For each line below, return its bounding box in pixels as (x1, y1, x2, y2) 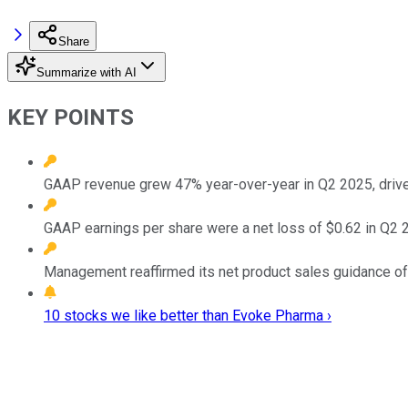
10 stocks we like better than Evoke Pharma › (44, 306, 331, 324)
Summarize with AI (36, 65, 137, 79)
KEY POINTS (7, 104, 134, 130)
